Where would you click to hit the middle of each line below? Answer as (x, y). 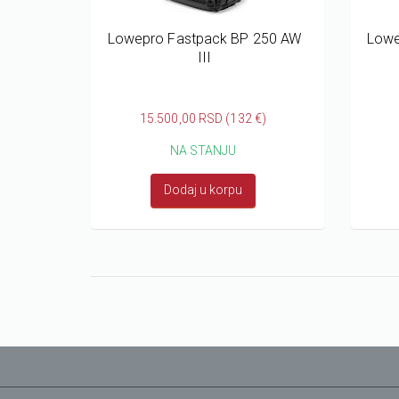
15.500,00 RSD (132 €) (203, 118)
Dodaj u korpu (203, 189)
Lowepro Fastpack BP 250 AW (204, 38)
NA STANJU (203, 150)
